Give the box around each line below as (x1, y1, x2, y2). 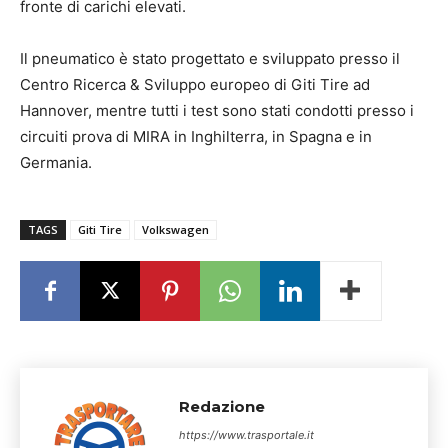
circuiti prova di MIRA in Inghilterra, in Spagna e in (20, 127, 372, 146)
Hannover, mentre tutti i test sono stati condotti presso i (20, 101, 414, 120)
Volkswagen (142, 222, 209, 237)
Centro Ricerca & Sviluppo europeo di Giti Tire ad (20, 75, 370, 94)
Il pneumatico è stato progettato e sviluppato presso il (20, 49, 400, 68)
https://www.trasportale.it (179, 428, 314, 442)
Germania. (20, 153, 92, 172)
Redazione (179, 397, 265, 416)
